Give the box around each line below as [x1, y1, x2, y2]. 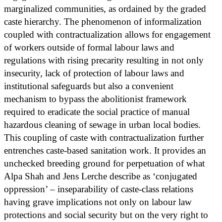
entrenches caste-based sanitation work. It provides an [4, 145, 206, 156]
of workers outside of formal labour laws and [4, 42, 174, 53]
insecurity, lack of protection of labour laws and [4, 67, 184, 78]
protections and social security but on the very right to [4, 209, 208, 220]
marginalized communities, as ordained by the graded [4, 3, 206, 14]
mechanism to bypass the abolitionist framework [4, 93, 187, 104]
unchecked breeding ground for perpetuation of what [4, 158, 205, 168]
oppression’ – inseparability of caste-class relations [4, 183, 193, 194]
